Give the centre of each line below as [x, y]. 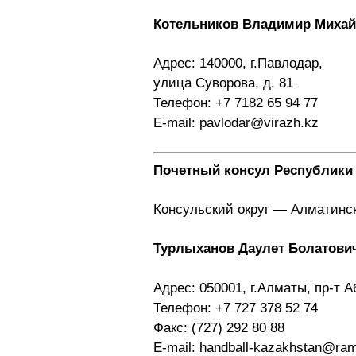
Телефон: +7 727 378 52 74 [236, 308]
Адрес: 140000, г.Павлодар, [238, 63]
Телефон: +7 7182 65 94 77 [236, 103]
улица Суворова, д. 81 [223, 83]
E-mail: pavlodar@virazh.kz [236, 123]
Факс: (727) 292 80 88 [219, 327]
